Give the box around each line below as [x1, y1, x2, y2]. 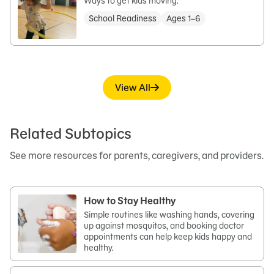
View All [114, 81, 151, 94]
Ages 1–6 [166, 12, 201, 24]
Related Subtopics [10, 124, 131, 143]
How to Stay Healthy [84, 194, 176, 207]
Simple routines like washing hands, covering [84, 209, 254, 220]
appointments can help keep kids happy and [84, 231, 252, 242]
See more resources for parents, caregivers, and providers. [10, 149, 264, 161]
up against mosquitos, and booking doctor [84, 220, 244, 231]
